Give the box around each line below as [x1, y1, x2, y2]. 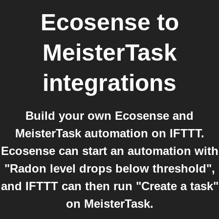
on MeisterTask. [66, 197, 153, 210]
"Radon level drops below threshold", [4, 162, 215, 175]
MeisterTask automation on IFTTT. [15, 127, 204, 140]
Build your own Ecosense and [25, 109, 194, 122]
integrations [43, 70, 176, 96]
